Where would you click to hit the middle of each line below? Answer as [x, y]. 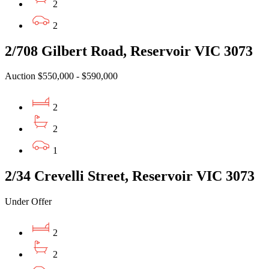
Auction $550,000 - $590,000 [61, 76]
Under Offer [28, 202]
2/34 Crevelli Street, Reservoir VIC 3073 [130, 176]
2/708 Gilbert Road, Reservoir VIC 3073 [129, 51]
